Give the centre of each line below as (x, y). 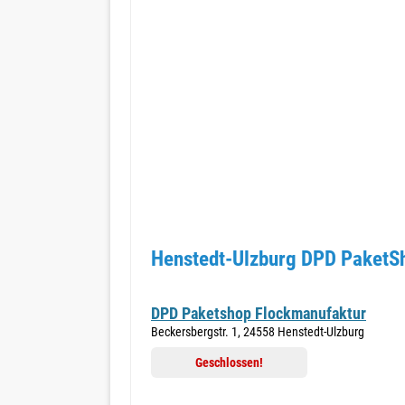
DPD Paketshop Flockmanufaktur (259, 313)
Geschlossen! (229, 363)
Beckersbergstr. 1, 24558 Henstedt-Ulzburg (258, 332)
